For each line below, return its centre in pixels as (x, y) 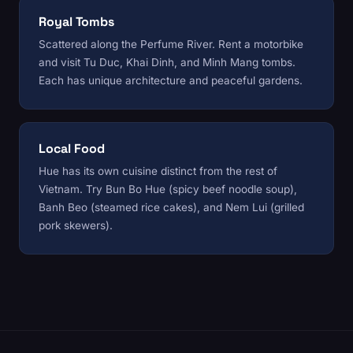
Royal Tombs (76, 22)
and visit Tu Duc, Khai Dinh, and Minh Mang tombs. (167, 63)
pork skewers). (76, 226)
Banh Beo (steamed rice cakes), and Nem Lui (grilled (171, 208)
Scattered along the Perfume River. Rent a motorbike (171, 45)
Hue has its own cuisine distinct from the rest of (158, 171)
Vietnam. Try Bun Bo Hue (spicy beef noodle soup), (168, 190)
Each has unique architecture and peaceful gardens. (171, 81)
